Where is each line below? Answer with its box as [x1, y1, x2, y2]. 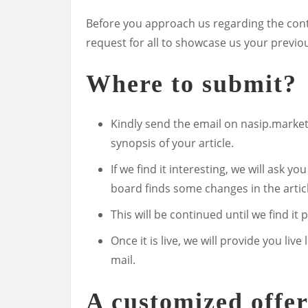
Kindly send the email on [111, 116, 241, 132]
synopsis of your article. [111, 135, 234, 151]
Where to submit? [86, 69, 297, 98]
